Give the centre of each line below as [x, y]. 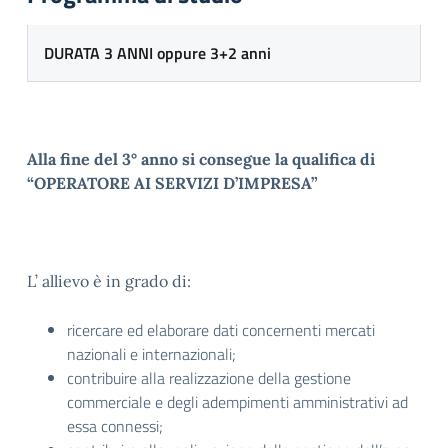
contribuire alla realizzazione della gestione [209, 378]
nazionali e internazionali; [151, 354]
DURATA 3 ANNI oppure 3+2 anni [157, 53]
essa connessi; [115, 426]
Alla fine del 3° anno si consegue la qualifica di [201, 159]
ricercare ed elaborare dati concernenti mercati [221, 330]
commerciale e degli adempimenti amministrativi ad [237, 402]
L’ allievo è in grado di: [109, 281]
